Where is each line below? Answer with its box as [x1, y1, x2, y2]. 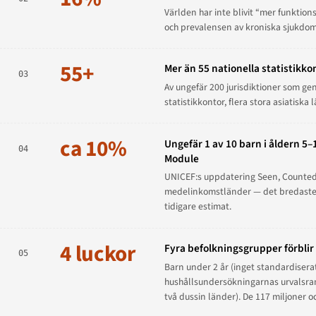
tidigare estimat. [164, 200, 231, 214]
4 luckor [60, 238, 135, 269]
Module [164, 150, 199, 166]
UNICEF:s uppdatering [164, 170, 257, 185]
